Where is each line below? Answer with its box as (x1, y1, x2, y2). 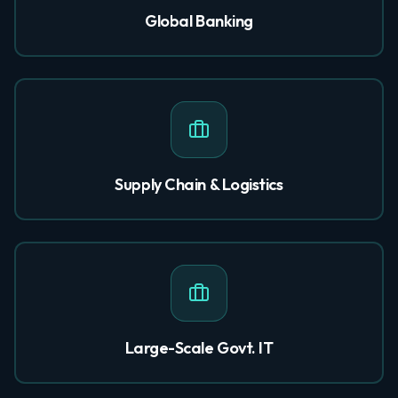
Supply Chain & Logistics (115, 174, 283, 195)
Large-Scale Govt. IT (124, 338, 274, 358)
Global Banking (145, 11, 253, 31)
